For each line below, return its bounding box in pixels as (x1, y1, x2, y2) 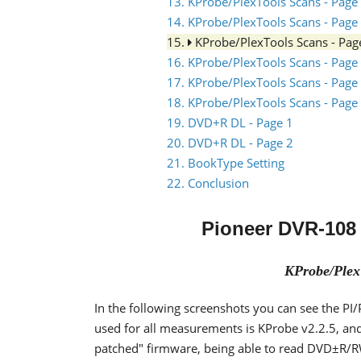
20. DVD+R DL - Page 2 (167, 135, 293, 151)
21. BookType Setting (167, 155, 284, 171)
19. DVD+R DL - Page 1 (167, 114, 293, 131)
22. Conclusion (167, 175, 249, 191)
